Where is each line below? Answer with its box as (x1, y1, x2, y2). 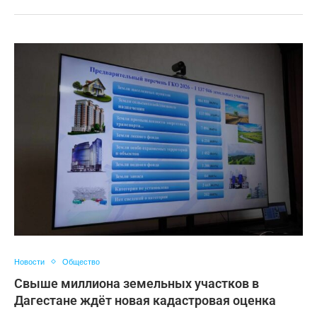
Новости (14, 257, 45, 266)
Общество (62, 257, 100, 266)
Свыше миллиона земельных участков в (14, 276, 259, 291)
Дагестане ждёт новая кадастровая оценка (14, 293, 276, 308)
